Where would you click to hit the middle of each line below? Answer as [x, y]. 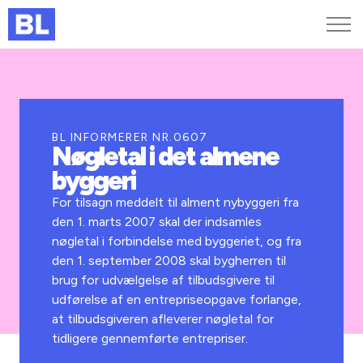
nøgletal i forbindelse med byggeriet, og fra [177, 241]
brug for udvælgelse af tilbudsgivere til [164, 280]
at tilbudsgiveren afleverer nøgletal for [163, 319]
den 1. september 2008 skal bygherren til [169, 261]
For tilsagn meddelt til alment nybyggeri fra [176, 202]
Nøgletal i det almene [165, 156]
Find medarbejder [62, 117]
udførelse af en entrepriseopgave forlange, [177, 299]
